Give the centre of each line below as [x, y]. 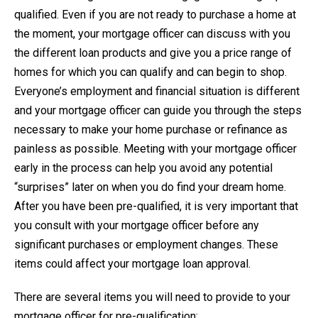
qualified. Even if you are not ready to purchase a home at [155, 15]
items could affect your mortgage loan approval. [132, 264]
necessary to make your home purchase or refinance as [151, 130]
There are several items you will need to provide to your [152, 297]
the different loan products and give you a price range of [153, 53]
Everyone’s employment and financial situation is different [157, 92]
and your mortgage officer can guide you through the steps [158, 111]
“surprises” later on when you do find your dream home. [150, 187]
